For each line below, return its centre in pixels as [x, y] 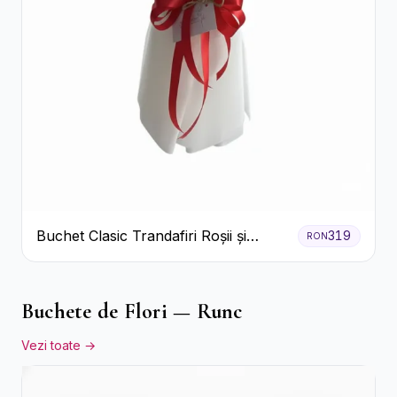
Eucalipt [63, 257]
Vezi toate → [58, 345]
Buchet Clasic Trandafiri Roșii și [141, 236]
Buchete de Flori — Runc [132, 311]
